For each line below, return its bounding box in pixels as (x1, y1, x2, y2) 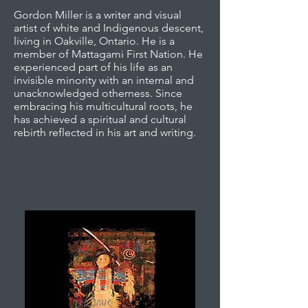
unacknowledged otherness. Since (14, 87, 182, 100)
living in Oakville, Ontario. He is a (14, 34, 175, 47)
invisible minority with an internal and (14, 74, 194, 87)
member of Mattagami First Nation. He (14, 47, 203, 60)
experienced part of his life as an (14, 60, 173, 74)
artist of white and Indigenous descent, (14, 21, 203, 34)
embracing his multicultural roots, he (14, 100, 192, 113)
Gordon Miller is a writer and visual (14, 8, 181, 21)
